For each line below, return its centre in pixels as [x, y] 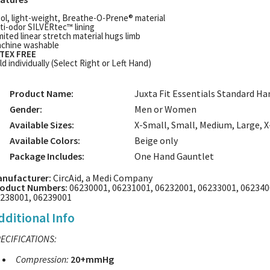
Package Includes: [47, 156]
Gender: [26, 109]
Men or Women [165, 109]
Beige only [156, 140]
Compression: [43, 259]
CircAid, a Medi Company [102, 178]
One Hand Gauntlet [174, 156]
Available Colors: [45, 140]
